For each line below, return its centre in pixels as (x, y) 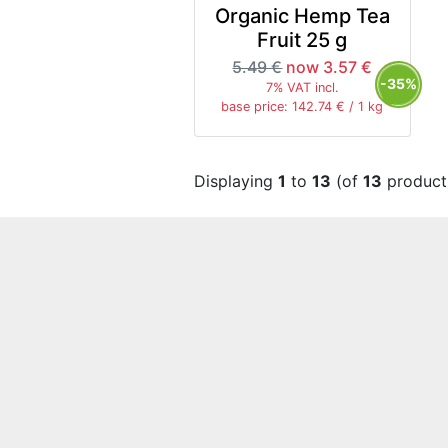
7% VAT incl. (302, 87)
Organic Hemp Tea (302, 15)
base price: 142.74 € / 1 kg (302, 106)
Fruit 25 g (302, 39)
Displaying (236, 180)
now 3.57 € (329, 66)
